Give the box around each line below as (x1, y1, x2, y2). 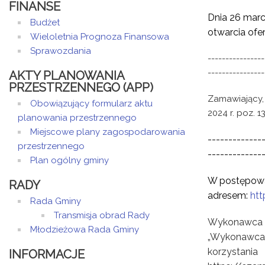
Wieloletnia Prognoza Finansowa (30, 31, 169, 42)
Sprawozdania (30, 46, 91, 56)
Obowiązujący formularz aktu (30, 98, 153, 109)
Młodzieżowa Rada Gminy (30, 224, 139, 235)
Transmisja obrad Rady (54, 210, 150, 221)
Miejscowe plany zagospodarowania (30, 127, 185, 137)
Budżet (30, 17, 60, 28)
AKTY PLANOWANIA (9, 69, 124, 83)
